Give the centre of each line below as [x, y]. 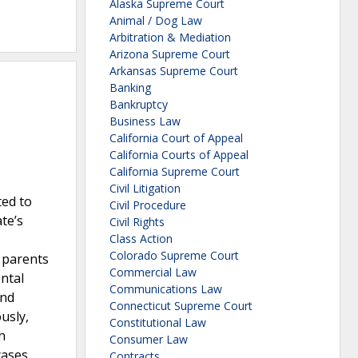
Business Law [145, 121]
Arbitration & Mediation [170, 38]
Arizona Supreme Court [170, 54]
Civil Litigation [145, 189]
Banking [130, 88]
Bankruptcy [139, 105]
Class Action [141, 239]
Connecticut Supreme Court [181, 306]
